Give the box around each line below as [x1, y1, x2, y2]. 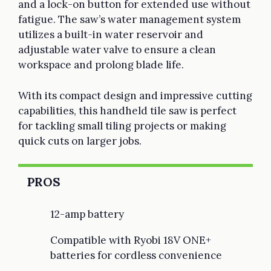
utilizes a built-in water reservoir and [18, 28, 203, 42]
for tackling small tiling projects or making [18, 119, 226, 132]
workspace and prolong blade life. [18, 58, 186, 72]
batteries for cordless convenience [50, 248, 222, 262]
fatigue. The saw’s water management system [18, 13, 241, 27]
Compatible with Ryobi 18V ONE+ [50, 233, 211, 247]
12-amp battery [50, 207, 124, 221]
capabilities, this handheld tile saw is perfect [18, 103, 237, 117]
